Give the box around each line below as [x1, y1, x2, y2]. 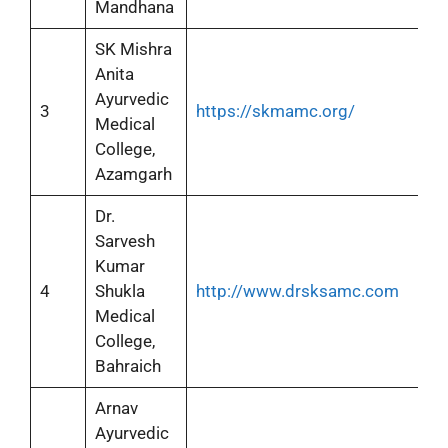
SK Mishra [94, 39, 172, 59]
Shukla [94, 281, 145, 301]
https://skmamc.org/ [195, 101, 355, 121]
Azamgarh [94, 164, 172, 184]
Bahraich [94, 356, 161, 376]
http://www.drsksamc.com [195, 281, 399, 301]
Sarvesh [94, 231, 155, 251]
